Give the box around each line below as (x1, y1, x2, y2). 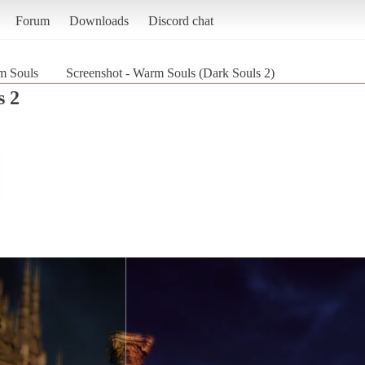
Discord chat (147, 13, 213, 28)
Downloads (68, 13, 129, 28)
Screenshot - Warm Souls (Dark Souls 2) (66, 65, 275, 80)
